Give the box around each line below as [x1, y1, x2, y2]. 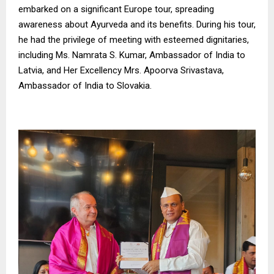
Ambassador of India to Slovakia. [18, 80, 152, 91]
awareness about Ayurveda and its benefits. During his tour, [18, 18, 256, 30]
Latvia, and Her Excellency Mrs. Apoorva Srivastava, [18, 64, 224, 76]
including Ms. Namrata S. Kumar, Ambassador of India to [18, 49, 245, 61]
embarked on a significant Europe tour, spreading [18, 3, 214, 15]
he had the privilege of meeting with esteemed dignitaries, [18, 34, 249, 45]
